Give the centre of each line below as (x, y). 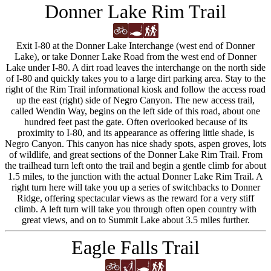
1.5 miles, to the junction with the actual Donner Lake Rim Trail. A (135, 176)
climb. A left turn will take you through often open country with (135, 209)
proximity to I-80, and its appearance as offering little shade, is (135, 133)
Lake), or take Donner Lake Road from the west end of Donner (135, 57)
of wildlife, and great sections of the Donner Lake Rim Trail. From (135, 155)
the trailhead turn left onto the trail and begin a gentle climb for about (135, 165)
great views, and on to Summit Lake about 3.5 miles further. (135, 220)
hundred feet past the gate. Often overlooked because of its (135, 122)
